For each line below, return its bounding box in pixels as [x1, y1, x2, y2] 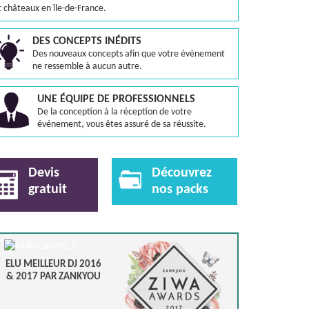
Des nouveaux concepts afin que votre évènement [32, 49, 225, 59]
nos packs [151, 183, 208, 197]
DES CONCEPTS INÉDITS [32, 36, 141, 47]
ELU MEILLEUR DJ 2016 [5, 259, 101, 270]
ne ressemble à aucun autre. [32, 61, 142, 72]
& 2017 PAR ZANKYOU [6, 272, 101, 282]
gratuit [28, 183, 67, 197]
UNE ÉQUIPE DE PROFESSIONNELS [37, 94, 195, 105]
